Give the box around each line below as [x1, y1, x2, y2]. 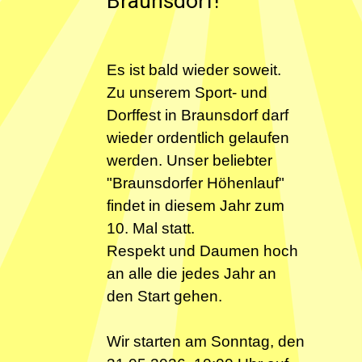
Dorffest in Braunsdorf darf [107, 107, 289, 124]
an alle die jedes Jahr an [107, 265, 277, 282]
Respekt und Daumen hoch [107, 242, 299, 259]
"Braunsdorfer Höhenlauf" [107, 175, 285, 192]
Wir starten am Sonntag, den [107, 333, 305, 350]
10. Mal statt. [107, 220, 196, 237]
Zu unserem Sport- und [107, 84, 268, 101]
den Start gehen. [107, 288, 223, 305]
